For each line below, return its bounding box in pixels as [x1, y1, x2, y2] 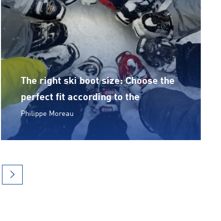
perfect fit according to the [21, 92, 140, 103]
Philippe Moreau [21, 110, 74, 118]
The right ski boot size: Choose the [21, 76, 175, 86]
